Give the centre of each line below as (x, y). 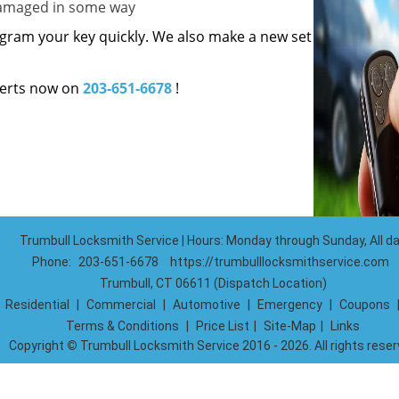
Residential (37, 305)
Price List (223, 326)
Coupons (364, 305)
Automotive (206, 305)
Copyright (37, 346)
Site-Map (290, 326)
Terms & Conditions (122, 326)
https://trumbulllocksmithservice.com (280, 262)
